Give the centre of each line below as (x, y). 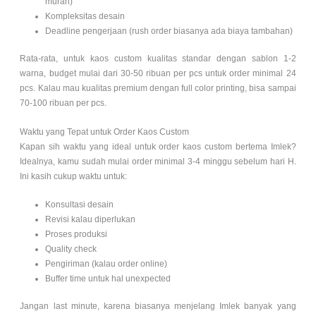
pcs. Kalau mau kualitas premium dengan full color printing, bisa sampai (158, 89)
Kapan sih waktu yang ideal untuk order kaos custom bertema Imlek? (158, 146)
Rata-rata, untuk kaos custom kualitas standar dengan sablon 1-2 (158, 59)
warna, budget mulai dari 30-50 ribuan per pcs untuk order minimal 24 (158, 74)
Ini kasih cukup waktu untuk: (74, 176)
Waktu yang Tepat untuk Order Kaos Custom (105, 132)
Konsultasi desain (80, 204)
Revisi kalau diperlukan (91, 219)
